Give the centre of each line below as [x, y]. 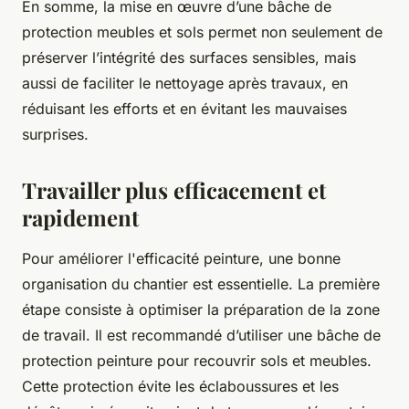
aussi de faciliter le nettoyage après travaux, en [185, 84]
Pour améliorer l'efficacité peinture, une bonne [181, 259]
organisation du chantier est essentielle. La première [201, 284]
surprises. [55, 135]
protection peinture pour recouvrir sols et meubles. [197, 361]
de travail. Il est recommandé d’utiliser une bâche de [201, 336]
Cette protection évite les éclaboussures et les [180, 387]
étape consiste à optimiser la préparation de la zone [201, 310]
